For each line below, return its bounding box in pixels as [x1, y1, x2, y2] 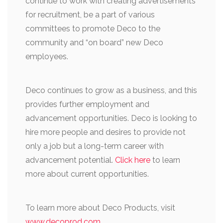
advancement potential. [25, 155, 115, 165]
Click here [115, 155, 150, 165]
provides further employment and [25, 100, 149, 110]
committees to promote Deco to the [25, 24, 160, 34]
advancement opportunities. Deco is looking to [25, 113, 197, 123]
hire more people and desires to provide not [25, 127, 186, 137]
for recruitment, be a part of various [25, 10, 155, 20]
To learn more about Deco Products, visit [25, 203, 175, 213]
